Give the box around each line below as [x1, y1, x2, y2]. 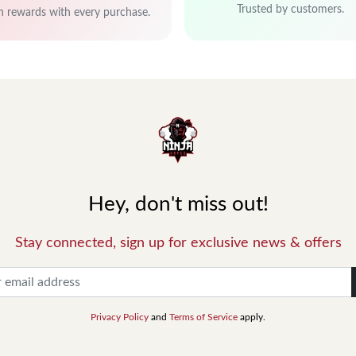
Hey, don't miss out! [87, 194, 269, 215]
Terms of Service [169, 312, 238, 322]
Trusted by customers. [237, 4, 344, 15]
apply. [238, 312, 265, 322]
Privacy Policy [91, 312, 149, 322]
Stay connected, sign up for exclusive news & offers [14, 236, 342, 250]
